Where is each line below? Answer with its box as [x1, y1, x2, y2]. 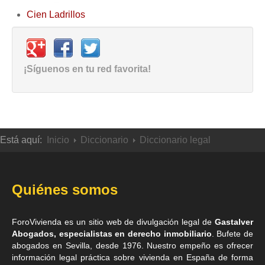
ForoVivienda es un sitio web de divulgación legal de [12, 217, 215, 227]
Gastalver [215, 217, 253, 227]
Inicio [47, 135, 69, 145]
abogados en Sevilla [12, 241, 90, 250]
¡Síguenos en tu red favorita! [24, 64, 151, 74]
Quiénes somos [12, 182, 118, 198]
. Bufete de [211, 229, 254, 238]
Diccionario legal [140, 135, 211, 145]
